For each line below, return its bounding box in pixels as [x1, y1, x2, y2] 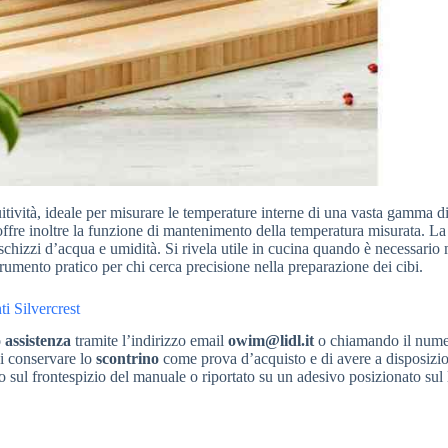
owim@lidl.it [228, 332, 314, 350]
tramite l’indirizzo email [71, 332, 228, 350]
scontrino [96, 350, 159, 368]
